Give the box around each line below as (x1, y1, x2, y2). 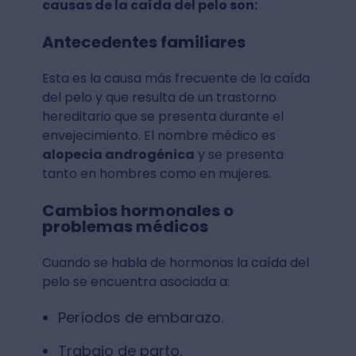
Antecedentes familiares (41, 30, 246, 53)
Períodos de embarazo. (57, 307, 223, 327)
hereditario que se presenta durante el (41, 106, 284, 126)
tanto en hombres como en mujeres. (41, 164, 274, 183)
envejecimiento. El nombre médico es (41, 126, 276, 145)
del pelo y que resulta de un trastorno (41, 87, 277, 106)
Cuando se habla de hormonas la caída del (41, 253, 309, 272)
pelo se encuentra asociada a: (41, 272, 230, 291)
